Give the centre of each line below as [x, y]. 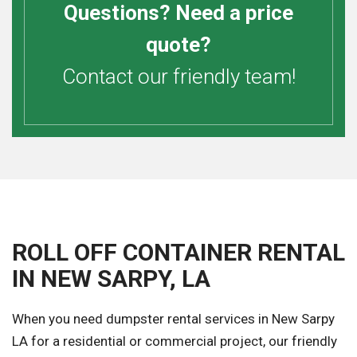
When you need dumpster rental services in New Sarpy [173, 319]
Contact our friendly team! [178, 77]
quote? [178, 45]
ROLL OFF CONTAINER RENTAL [178, 253]
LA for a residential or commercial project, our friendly [175, 341]
